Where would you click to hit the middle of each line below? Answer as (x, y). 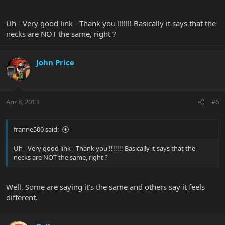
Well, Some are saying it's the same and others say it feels (105, 187)
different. (22, 197)
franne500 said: (36, 129)
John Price (55, 62)
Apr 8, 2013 (22, 102)
